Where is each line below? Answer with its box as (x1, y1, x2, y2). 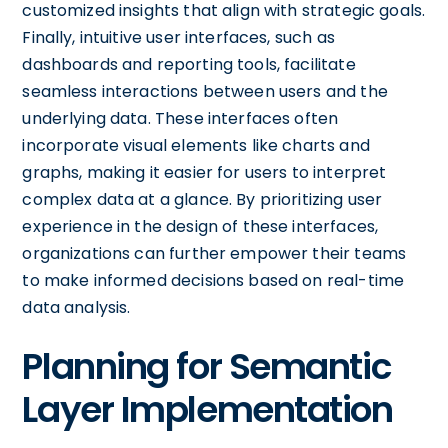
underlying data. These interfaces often (22, 106, 339, 130)
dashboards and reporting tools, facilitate (22, 52, 356, 76)
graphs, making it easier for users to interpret (22, 160, 387, 184)
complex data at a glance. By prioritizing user (22, 187, 383, 211)
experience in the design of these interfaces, (22, 214, 379, 238)
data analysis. (22, 295, 131, 319)
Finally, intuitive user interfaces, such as (22, 25, 335, 49)
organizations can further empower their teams (22, 241, 407, 265)
